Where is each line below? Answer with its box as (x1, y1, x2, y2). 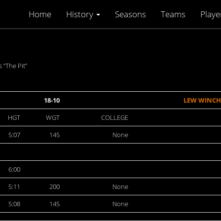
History (66, 8, 95, 20)
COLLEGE (101, 113, 128, 122)
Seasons (115, 8, 146, 20)
